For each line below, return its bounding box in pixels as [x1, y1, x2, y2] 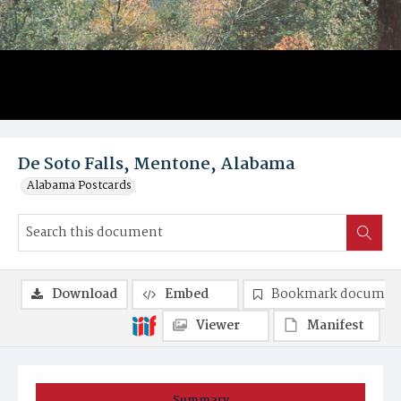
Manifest [307, 315, 364, 337]
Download [52, 284, 117, 305]
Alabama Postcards [27, 176, 132, 195]
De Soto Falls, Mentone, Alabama [18, 151, 294, 178]
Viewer [196, 315, 240, 337]
